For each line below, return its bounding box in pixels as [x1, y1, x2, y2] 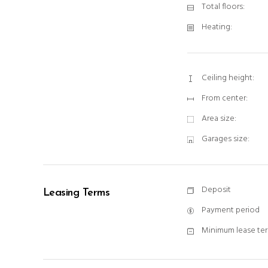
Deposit [202, 183, 231, 197]
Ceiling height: [202, 71, 254, 85]
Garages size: [202, 132, 249, 146]
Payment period [202, 203, 260, 217]
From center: [202, 92, 248, 105]
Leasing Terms [43, 187, 109, 199]
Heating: [202, 20, 232, 34]
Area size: [202, 112, 236, 126]
